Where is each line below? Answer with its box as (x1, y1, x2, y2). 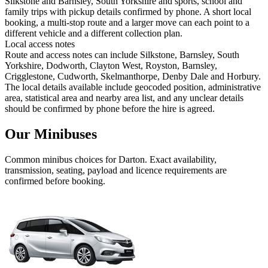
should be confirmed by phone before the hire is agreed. (5, 103, 215, 114)
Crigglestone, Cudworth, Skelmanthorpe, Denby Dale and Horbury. (5, 71, 261, 82)
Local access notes (5, 39, 75, 50)
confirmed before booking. (5, 176, 105, 187)
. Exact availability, (145, 154, 217, 165)
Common (5, 154, 42, 165)
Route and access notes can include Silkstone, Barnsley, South (5, 50, 239, 60)
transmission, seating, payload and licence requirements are (5, 165, 227, 176)
